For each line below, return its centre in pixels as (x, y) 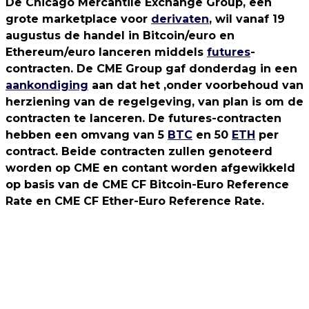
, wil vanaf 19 (247, 19)
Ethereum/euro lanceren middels (106, 52)
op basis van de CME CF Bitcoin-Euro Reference (147, 185)
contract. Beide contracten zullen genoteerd (139, 151)
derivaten (180, 19)
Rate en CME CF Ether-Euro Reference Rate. (135, 201)
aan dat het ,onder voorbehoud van (196, 85)
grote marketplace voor (78, 19)
